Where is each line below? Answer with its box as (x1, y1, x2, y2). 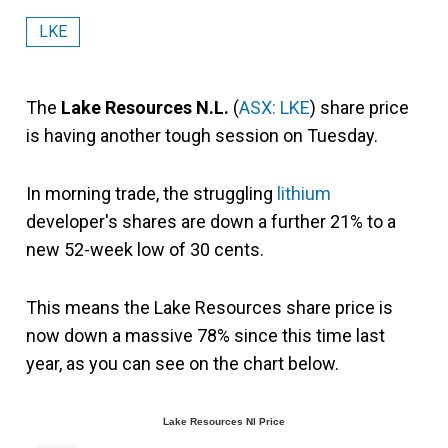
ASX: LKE (239, 97, 310, 118)
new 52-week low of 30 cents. (26, 239, 264, 260)
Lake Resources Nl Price (163, 416, 285, 427)
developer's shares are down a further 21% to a (26, 211, 396, 232)
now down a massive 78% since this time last (26, 325, 385, 346)
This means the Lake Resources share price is (26, 297, 393, 318)
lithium (277, 183, 331, 204)
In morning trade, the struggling (26, 183, 277, 204)
